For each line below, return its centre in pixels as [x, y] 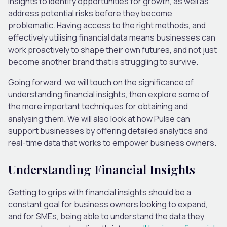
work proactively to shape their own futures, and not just [112, 49]
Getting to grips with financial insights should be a [100, 192]
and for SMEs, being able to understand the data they [106, 216]
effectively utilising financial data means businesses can [112, 37]
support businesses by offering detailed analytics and [108, 130]
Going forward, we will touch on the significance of [101, 82]
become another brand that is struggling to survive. [103, 62]
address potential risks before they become [90, 13]
